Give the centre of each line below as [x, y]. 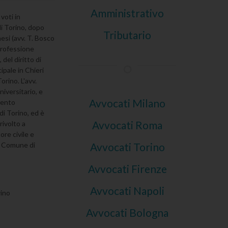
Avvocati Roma [127, 125]
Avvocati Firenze [127, 169]
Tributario [127, 35]
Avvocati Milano [127, 103]
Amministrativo [127, 13]
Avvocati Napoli [127, 191]
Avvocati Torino [127, 147]
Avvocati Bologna [127, 212]
